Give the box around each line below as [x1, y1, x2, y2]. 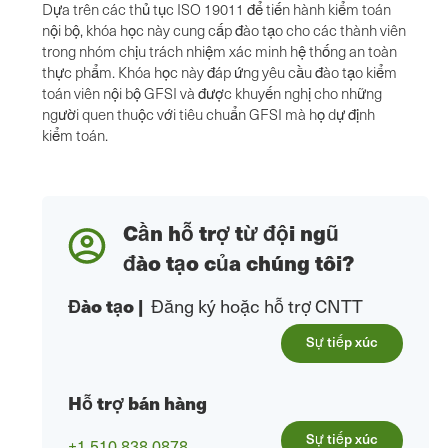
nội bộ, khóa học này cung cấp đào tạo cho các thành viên [42, 20, 406, 41]
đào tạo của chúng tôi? [123, 247, 354, 279]
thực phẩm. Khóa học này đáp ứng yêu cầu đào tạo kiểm [42, 62, 397, 83]
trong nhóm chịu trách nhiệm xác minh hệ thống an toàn [42, 41, 397, 62]
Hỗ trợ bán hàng [68, 389, 207, 417]
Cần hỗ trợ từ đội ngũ [123, 217, 339, 249]
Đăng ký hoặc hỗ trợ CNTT [151, 293, 363, 319]
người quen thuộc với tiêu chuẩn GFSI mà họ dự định [42, 104, 375, 125]
